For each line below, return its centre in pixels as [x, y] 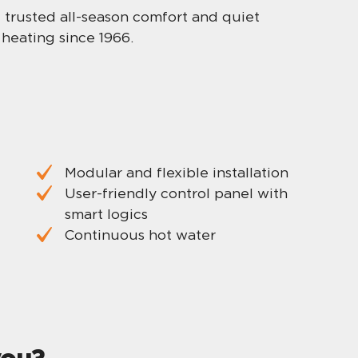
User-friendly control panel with [176, 193]
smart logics [106, 213]
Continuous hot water [140, 234]
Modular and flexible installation [176, 172]
